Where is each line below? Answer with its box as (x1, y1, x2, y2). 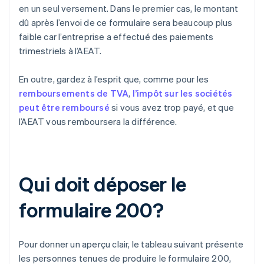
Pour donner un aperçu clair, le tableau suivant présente (19, 238, 244, 250)
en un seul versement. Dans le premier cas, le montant (19, 2, 239, 15)
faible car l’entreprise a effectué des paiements (19, 31, 214, 43)
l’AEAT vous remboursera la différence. (19, 115, 177, 128)
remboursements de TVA (19, 87, 129, 100)
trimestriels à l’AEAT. (19, 45, 102, 57)
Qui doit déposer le (19, 171, 187, 197)
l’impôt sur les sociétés (132, 87, 233, 100)
